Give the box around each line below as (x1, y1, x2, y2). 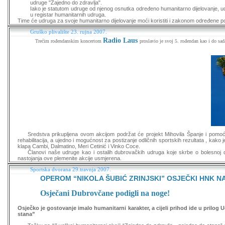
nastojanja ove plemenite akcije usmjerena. (18, 155, 122, 161)
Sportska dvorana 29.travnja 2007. (30, 166, 111, 172)
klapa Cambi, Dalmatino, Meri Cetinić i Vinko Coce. (18, 143, 140, 149)
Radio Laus (103, 37, 140, 44)
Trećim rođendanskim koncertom (35, 38, 103, 44)
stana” (18, 210, 35, 217)
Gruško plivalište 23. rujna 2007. (30, 29, 107, 35)
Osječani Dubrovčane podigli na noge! (40, 189, 170, 198)
